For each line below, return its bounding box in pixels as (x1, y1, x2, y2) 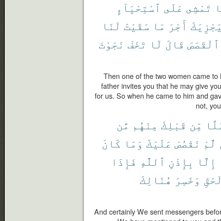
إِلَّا (197, 153, 216, 169)
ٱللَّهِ (140, 153, 165, 169)
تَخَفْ (127, 36, 147, 51)
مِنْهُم (132, 117, 158, 132)
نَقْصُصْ (175, 135, 200, 150)
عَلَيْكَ (146, 135, 172, 150)
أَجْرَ (168, 18, 187, 33)
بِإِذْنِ (168, 153, 194, 169)
